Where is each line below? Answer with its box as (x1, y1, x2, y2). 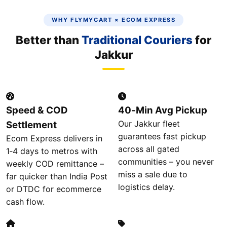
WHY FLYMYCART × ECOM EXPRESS (51, 16, 176, 23)
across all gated (118, 144, 179, 154)
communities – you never (118, 157, 214, 167)
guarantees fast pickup (118, 131, 206, 141)
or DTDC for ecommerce (6, 184, 101, 194)
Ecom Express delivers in (6, 133, 102, 143)
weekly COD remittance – (6, 159, 104, 169)
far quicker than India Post (6, 171, 107, 181)
